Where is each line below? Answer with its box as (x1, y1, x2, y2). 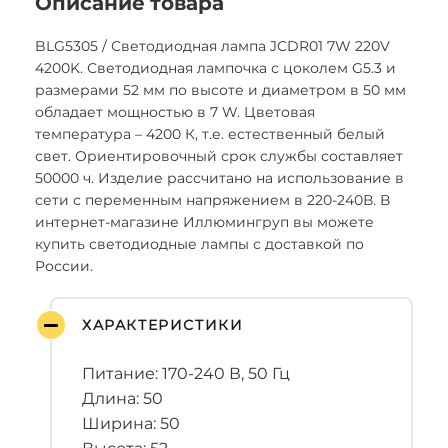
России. (35, 257, 93, 275)
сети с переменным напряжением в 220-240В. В (35, 191, 390, 209)
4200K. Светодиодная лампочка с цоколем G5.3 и (35, 59, 396, 77)
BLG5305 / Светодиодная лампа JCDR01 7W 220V (35, 37, 390, 55)
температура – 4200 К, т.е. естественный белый (35, 125, 385, 143)
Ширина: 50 (82, 414, 180, 433)
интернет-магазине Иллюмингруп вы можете (35, 213, 374, 231)
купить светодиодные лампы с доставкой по (35, 235, 364, 253)
